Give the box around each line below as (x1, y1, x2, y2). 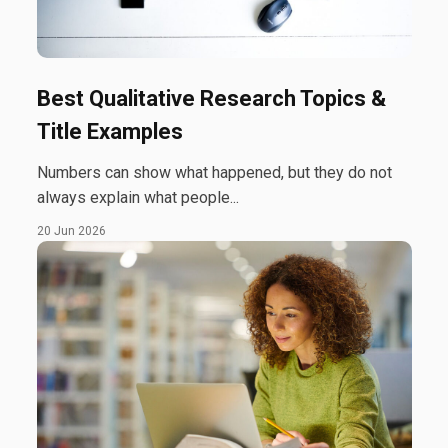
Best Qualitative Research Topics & (36, 86, 386, 112)
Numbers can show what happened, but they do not (36, 163, 392, 183)
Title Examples (36, 119, 183, 145)
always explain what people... (36, 188, 239, 208)
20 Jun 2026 (36, 224, 106, 239)
